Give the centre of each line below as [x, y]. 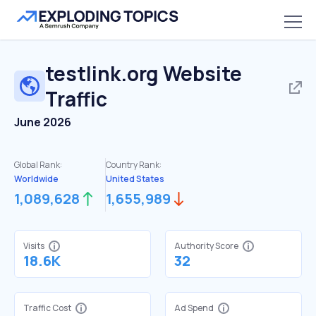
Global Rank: [38, 165]
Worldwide [36, 179]
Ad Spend [194, 308]
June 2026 [43, 122]
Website [200, 73]
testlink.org [102, 73]
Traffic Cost [47, 308]
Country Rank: [134, 165]
